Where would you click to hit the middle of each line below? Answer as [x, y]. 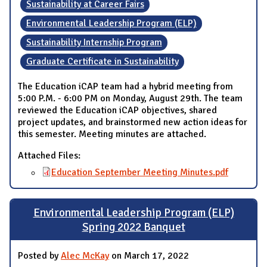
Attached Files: [50, 156]
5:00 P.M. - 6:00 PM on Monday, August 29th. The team [130, 99]
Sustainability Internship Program [94, 43]
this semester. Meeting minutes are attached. [112, 134]
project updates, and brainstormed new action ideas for [133, 122]
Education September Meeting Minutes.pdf [140, 173]
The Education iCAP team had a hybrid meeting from [125, 87]
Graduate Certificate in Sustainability [102, 62]
